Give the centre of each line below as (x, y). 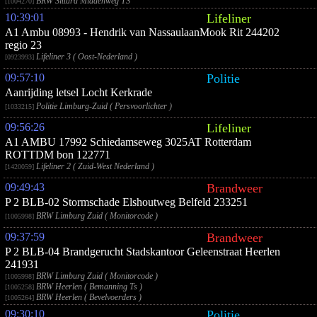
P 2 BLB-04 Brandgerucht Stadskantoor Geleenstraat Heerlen (143, 252)
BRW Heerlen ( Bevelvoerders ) (88, 297)
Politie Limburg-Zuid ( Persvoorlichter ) (103, 106)
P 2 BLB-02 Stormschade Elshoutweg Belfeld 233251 (126, 202)
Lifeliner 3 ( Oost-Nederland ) (86, 57)
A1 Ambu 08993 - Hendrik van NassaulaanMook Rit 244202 (142, 32)
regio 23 (23, 45)
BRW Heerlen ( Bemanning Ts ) (88, 287)
